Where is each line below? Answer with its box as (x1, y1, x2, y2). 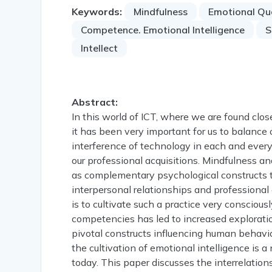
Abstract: (72, 96, 118, 109)
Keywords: (72, 5, 123, 18)
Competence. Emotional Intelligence (81, 24, 245, 36)
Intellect (81, 42, 118, 55)
